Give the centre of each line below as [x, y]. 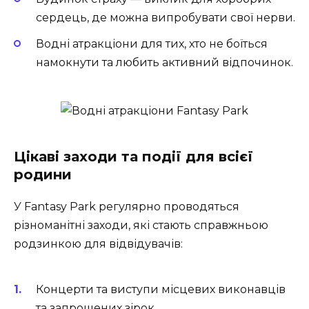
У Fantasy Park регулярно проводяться [127, 207]
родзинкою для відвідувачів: [98, 244]
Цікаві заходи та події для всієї [133, 157]
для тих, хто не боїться [203, 44]
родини [43, 175]
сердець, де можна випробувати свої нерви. [166, 17]
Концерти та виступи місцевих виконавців [161, 289]
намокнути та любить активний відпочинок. [165, 63]
